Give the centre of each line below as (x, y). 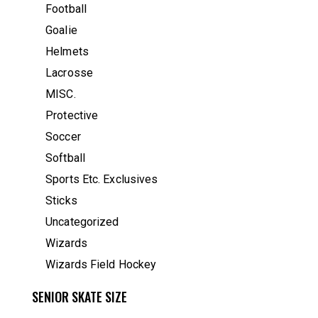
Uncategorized (82, 222)
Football (66, 9)
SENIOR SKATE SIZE (79, 297)
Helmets (67, 52)
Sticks (61, 201)
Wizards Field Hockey (101, 265)
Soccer (63, 137)
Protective (72, 116)
